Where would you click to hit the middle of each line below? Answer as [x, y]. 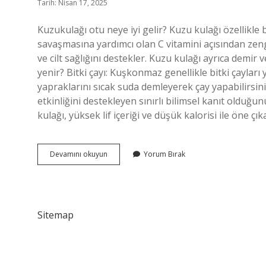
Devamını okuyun [79, 154]
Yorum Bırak [164, 154]
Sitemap [56, 215]
